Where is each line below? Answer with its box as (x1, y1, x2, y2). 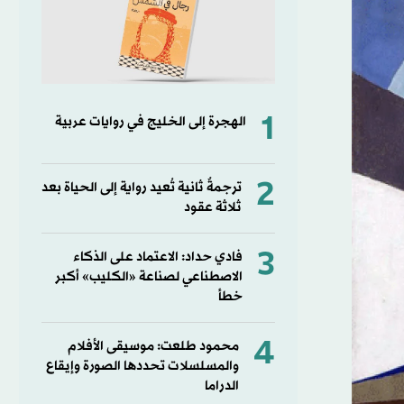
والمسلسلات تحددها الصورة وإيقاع (45, 356, 239, 376)
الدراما (204, 376, 239, 396)
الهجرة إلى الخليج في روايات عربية (54, 112, 246, 132)
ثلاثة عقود (183, 197, 242, 217)
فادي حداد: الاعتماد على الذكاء (72, 247, 243, 267)
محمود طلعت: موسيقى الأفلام (67, 336, 239, 356)
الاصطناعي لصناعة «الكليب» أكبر (54, 267, 243, 287)
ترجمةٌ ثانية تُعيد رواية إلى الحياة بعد (41, 178, 242, 197)
